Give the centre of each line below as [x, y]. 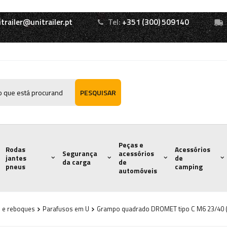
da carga [76, 162]
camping [189, 166]
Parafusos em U [66, 209]
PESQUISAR [98, 92]
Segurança [80, 154]
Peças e [131, 145]
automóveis [138, 171]
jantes [16, 158]
